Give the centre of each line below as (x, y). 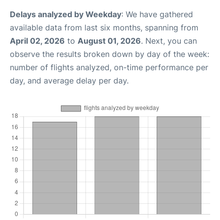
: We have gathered (157, 14)
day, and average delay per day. (69, 81)
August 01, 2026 (109, 41)
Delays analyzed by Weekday (66, 14)
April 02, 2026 (37, 41)
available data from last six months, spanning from (104, 28)
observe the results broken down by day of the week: (110, 54)
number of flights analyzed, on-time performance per (109, 68)
